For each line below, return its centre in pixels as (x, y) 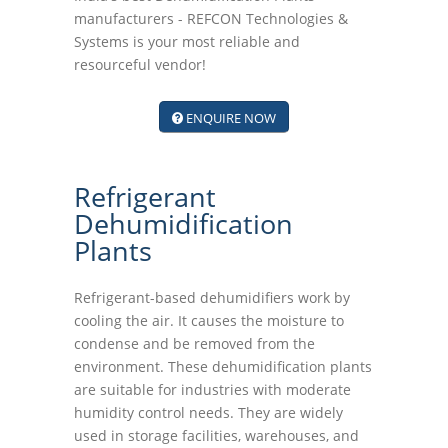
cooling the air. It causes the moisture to (209, 320)
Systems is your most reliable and (187, 41)
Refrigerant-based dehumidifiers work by (212, 297)
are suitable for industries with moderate (212, 389)
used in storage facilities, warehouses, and (216, 435)
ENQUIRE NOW (231, 118)
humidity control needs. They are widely (208, 412)
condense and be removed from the (194, 343)
